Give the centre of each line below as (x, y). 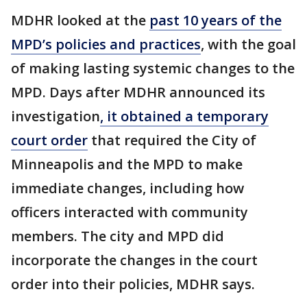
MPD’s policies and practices (106, 44)
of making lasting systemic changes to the (153, 68)
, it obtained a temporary (184, 116)
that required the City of (172, 140)
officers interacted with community (130, 212)
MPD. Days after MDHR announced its (138, 92)
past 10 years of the (216, 20)
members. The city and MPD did (118, 236)
